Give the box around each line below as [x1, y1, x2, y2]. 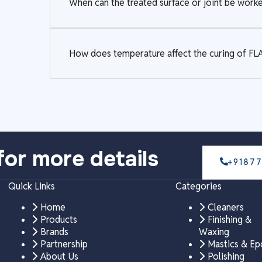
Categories [175, 180, 222, 192]
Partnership [40, 237, 88, 250]
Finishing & [207, 213, 251, 226]
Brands [40, 225, 68, 238]
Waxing [198, 225, 229, 238]
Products [40, 213, 77, 226]
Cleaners [207, 201, 244, 213]
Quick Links [8, 180, 55, 192]
